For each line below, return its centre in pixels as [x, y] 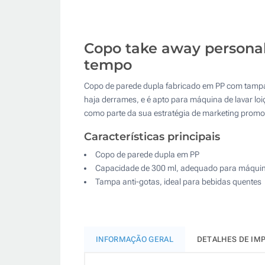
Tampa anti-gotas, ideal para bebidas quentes [178, 181]
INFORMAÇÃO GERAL [135, 239]
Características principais [152, 136]
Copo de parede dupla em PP [147, 154]
